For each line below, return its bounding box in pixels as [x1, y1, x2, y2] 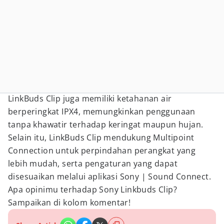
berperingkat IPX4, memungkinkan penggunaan [8, 106, 195, 117]
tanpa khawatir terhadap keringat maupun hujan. [8, 119, 203, 130]
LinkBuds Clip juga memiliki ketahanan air [8, 93, 172, 104]
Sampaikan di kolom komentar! [8, 197, 131, 208]
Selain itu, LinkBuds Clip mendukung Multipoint [8, 132, 194, 143]
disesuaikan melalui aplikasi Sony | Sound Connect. [8, 171, 211, 182]
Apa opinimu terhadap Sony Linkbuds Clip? [8, 184, 177, 195]
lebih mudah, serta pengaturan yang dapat [8, 158, 177, 169]
